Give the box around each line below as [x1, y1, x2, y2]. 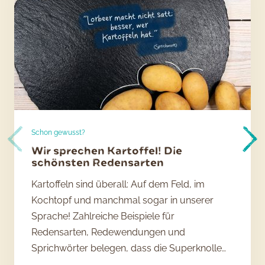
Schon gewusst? [31, 128, 86, 137]
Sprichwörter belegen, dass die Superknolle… [31, 243, 227, 254]
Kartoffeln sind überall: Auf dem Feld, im [31, 179, 205, 190]
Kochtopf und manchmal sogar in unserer [31, 195, 214, 206]
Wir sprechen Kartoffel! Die [31, 144, 183, 159]
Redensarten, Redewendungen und [31, 227, 186, 238]
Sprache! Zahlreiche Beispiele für [31, 211, 175, 222]
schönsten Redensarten [31, 156, 164, 170]
